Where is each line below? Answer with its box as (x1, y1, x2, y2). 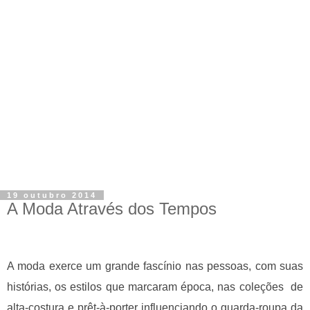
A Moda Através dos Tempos (7, 199, 217, 219)
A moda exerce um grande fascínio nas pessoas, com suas (7, 259, 303, 272)
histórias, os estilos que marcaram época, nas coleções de (7, 280, 303, 293)
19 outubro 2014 (7, 191, 97, 200)
